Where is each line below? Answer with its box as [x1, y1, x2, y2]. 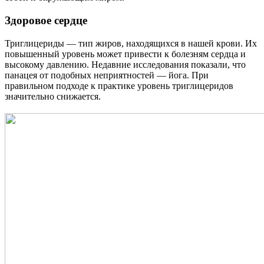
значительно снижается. [5, 91, 101, 101]
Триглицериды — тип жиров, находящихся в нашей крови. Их [5, 38, 257, 48]
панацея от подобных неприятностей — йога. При [5, 70, 209, 80]
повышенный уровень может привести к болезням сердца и [5, 48, 246, 59]
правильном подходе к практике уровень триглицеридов [5, 80, 233, 91]
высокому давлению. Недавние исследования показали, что [5, 59, 246, 70]
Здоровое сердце [5, 14, 87, 27]
